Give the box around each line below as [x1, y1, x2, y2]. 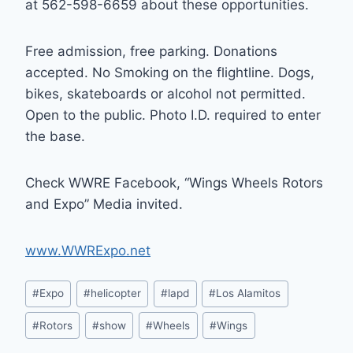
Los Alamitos [216, 287, 281, 300]
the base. [25, 128, 85, 144]
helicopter [91, 287, 142, 300]
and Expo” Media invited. [25, 195, 183, 212]
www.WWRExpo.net [25, 242, 150, 258]
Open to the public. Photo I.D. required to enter [25, 106, 321, 123]
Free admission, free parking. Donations [25, 43, 277, 59]
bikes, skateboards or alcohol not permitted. [25, 85, 306, 102]
